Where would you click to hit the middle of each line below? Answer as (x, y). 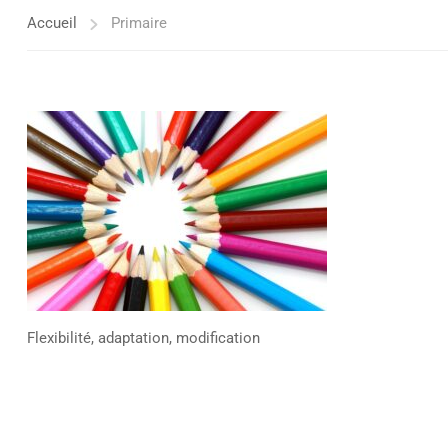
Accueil (52, 23)
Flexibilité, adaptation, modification (143, 338)
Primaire (139, 23)
